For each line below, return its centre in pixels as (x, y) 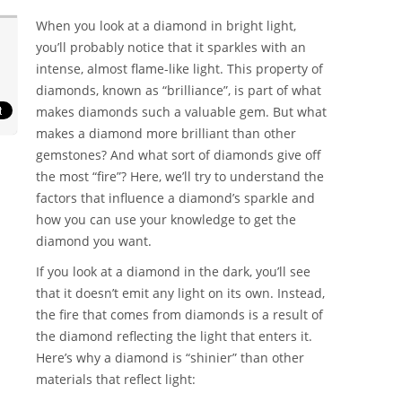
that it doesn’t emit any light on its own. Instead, (180, 293)
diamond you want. (94, 241)
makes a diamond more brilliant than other (166, 134)
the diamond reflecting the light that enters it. (174, 336)
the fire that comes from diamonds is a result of (179, 315)
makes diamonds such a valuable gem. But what (181, 112)
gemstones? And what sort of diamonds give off (179, 155)
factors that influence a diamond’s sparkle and (175, 198)
